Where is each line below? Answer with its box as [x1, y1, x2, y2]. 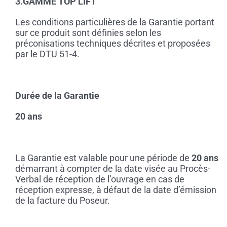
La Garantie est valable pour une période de [15, 153, 192, 164]
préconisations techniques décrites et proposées [15, 38, 210, 49]
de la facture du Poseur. [15, 195, 110, 206]
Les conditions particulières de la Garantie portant [15, 17, 214, 28]
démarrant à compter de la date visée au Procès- [15, 163, 210, 174]
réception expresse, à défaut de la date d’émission [15, 184, 216, 196]
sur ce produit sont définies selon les [15, 27, 161, 39]
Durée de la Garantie [15, 90, 99, 101]
